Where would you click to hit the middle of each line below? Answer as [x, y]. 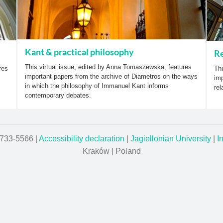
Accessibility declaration [82, 138]
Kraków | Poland [111, 151]
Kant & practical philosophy [79, 52]
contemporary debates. [58, 96]
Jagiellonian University [171, 138]
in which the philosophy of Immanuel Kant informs [97, 86]
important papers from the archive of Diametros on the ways [111, 77]
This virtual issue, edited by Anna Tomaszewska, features [108, 67]
